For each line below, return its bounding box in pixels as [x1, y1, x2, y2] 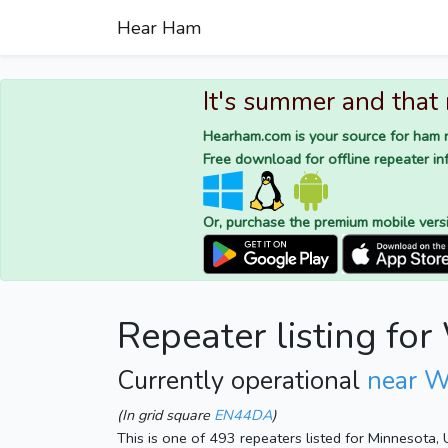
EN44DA [214, 405, 272, 426]
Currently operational [117, 364, 367, 399]
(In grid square [117, 405, 214, 426]
